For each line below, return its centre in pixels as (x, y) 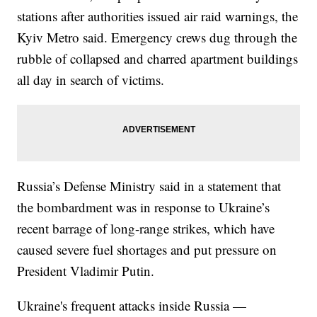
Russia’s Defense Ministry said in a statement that (149, 185)
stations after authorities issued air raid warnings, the (158, 16)
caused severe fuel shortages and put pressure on (147, 249)
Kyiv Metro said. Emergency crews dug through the (157, 37)
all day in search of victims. (91, 79)
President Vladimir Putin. (86, 270)
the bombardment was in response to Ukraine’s (144, 207)
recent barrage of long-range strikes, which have (146, 228)
